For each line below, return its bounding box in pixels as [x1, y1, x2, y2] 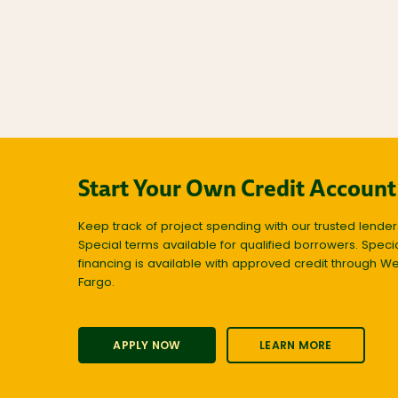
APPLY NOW [113, 341, 181, 353]
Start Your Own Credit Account [77, 171, 396, 203]
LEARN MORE [259, 341, 332, 353]
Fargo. [77, 276, 115, 289]
